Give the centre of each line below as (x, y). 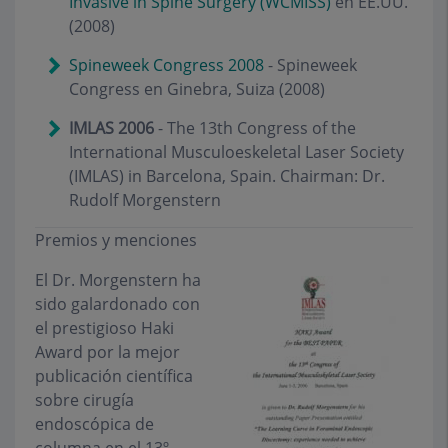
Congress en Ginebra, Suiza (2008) (197, 89)
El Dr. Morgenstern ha (118, 280)
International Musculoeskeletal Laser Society (236, 152)
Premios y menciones (116, 240)
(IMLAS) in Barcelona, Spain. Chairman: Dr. (227, 176)
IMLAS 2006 (111, 128)
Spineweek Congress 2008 (168, 65)
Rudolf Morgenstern (145, 200)
